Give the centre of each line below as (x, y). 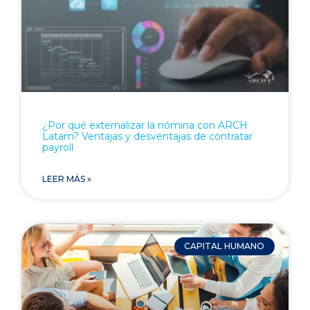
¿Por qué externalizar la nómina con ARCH (145, 125)
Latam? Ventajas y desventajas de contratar (148, 136)
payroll (58, 147)
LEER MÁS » (67, 179)
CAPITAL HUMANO (225, 246)
